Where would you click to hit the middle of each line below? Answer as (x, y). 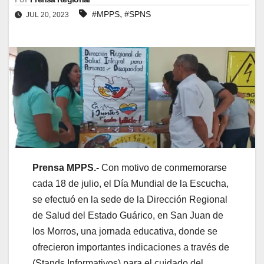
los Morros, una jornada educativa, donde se (125, 232)
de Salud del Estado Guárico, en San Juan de (128, 216)
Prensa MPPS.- (67, 168)
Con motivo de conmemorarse (164, 168)
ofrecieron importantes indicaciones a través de (131, 247)
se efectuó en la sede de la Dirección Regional (130, 200)
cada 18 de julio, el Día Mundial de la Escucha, (131, 184)
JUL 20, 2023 (47, 14)
